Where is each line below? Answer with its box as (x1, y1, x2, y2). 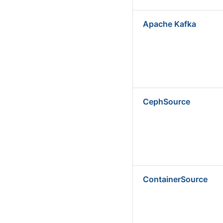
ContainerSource (143, 174, 208, 184)
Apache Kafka (143, 19, 196, 29)
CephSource (143, 97, 190, 107)
